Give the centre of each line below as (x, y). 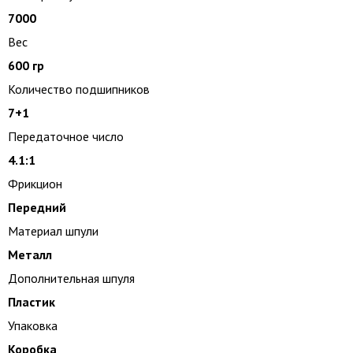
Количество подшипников (79, 89)
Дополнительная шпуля (71, 278)
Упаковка (33, 325)
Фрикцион (35, 184)
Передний (37, 207)
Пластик (32, 302)
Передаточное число (66, 136)
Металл (30, 255)
